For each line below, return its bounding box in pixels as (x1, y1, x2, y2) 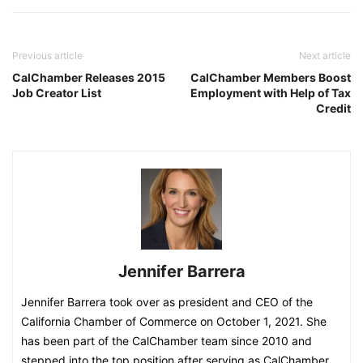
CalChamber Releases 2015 (12, 70, 165, 84)
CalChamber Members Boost (190, 70, 351, 84)
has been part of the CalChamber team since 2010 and (21, 334, 312, 348)
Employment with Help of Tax (190, 86, 351, 100)
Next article (299, 49, 351, 62)
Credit (316, 101, 351, 115)
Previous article (12, 49, 83, 62)
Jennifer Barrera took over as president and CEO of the (21, 295, 313, 309)
